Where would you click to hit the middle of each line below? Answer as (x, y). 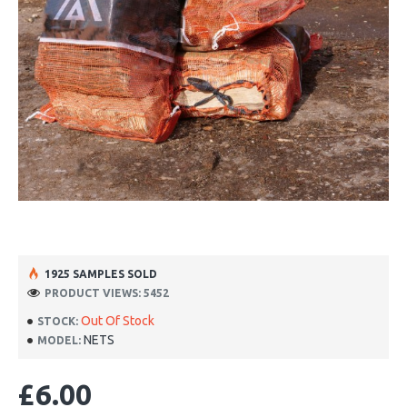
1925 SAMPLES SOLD (101, 273)
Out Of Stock (118, 321)
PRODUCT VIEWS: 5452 (107, 293)
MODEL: (59, 340)
